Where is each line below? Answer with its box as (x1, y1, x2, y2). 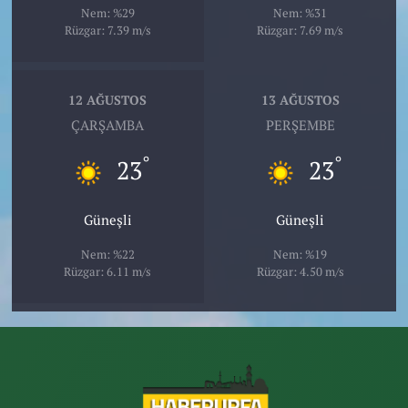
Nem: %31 (273, 4, 328, 21)
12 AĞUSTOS (68, 91, 148, 109)
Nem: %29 (80, 4, 135, 21)
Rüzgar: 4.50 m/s (256, 262, 344, 280)
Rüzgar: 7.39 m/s (64, 21, 151, 38)
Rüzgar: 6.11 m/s (64, 262, 152, 280)
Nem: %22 (80, 245, 135, 262)
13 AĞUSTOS (260, 91, 340, 109)
